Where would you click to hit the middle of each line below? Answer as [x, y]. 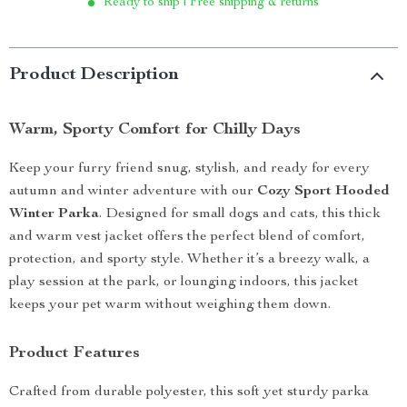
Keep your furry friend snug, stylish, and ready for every [189, 169]
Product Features [74, 353]
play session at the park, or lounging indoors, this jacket [184, 283]
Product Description [94, 75]
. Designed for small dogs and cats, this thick [240, 214]
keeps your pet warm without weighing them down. [170, 305]
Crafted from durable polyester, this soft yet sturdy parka [189, 392]
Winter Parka [54, 214]
